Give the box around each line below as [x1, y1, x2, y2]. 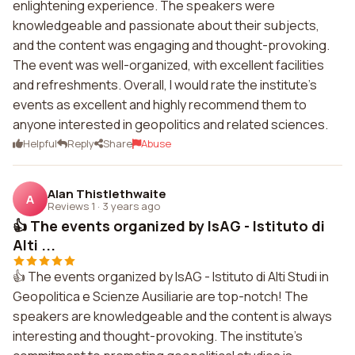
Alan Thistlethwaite [48, 185, 166, 202]
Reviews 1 [48, 198, 95, 213]
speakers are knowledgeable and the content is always [13, 307, 332, 325]
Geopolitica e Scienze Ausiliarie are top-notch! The [13, 288, 308, 305]
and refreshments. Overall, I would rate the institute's [13, 76, 317, 94]
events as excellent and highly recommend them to [13, 96, 307, 113]
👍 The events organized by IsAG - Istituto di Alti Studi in [13, 268, 329, 285]
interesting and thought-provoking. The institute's [13, 327, 303, 345]
